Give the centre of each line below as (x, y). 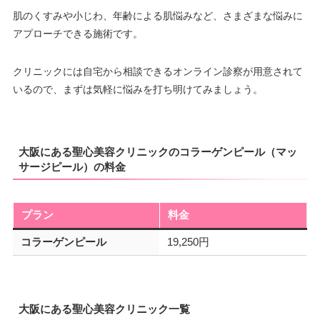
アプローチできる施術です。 (77, 33)
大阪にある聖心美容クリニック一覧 (104, 309)
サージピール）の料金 (72, 167)
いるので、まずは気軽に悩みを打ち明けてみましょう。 (137, 89)
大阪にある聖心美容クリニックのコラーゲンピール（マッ (157, 152)
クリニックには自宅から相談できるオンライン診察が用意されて (157, 71)
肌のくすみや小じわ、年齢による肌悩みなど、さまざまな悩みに (157, 15)
